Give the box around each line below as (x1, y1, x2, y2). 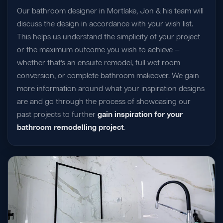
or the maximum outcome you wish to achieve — (17, 45, 180, 55)
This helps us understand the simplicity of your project (17, 32, 200, 42)
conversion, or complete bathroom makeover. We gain (17, 71, 199, 81)
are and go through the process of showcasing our (17, 97, 191, 107)
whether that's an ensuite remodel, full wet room (17, 58, 180, 68)
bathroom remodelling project (17, 122, 124, 133)
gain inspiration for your (98, 110, 183, 120)
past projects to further (17, 110, 98, 120)
